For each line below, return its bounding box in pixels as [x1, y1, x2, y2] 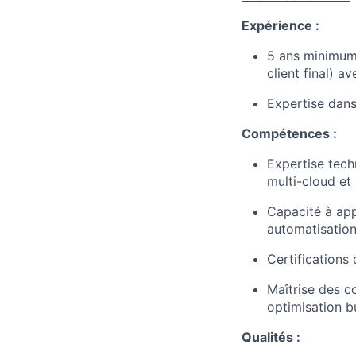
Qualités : [242, 328, 300, 345]
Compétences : [242, 125, 337, 141]
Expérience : [242, 17, 319, 33]
